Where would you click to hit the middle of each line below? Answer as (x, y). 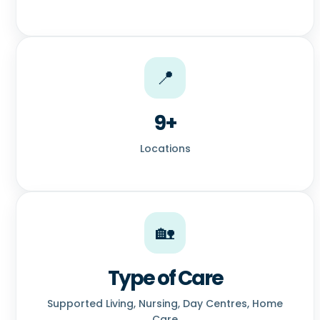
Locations (165, 149)
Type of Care (165, 279)
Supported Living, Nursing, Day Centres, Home (165, 304)
